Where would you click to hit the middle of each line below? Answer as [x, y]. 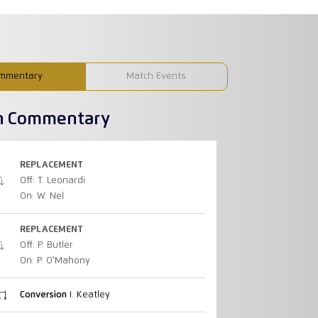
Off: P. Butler [46, 246]
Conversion [43, 295]
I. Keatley [88, 295]
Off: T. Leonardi [52, 180]
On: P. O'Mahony [55, 261]
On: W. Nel [42, 196]
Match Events [157, 76]
